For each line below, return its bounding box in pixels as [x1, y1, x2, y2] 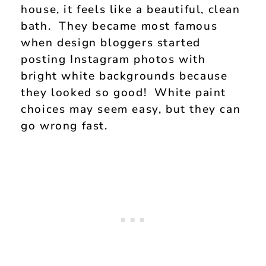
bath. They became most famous [21, 18, 218, 34]
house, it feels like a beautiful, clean [21, 2, 240, 18]
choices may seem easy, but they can [21, 102, 241, 118]
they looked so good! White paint [21, 85, 227, 101]
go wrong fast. [21, 118, 108, 134]
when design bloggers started [21, 35, 201, 51]
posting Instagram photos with [21, 52, 206, 68]
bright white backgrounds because [21, 68, 228, 84]
